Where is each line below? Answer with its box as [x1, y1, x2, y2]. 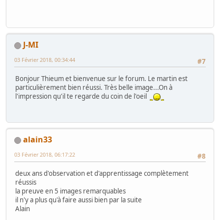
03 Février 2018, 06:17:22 [14, 151, 75, 159]
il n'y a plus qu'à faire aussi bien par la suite [15, 195, 142, 204]
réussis [15, 177, 36, 187]
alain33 [23, 134, 52, 145]
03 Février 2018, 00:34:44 [14, 56, 75, 64]
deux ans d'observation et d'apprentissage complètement [15, 168, 189, 178]
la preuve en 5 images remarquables [15, 186, 126, 195]
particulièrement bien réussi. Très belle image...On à [15, 82, 172, 92]
